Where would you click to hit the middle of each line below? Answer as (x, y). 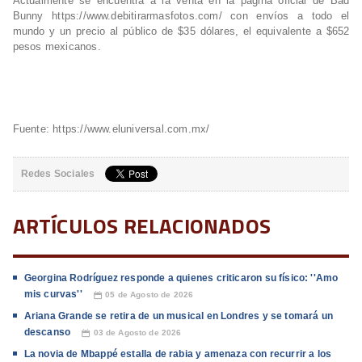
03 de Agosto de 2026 (137, 333)
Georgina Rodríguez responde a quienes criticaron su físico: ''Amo (181, 278)
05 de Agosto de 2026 (149, 295)
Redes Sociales (58, 174)
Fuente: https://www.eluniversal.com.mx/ (111, 129)
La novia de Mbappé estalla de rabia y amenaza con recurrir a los (178, 354)
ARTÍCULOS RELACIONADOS (141, 226)
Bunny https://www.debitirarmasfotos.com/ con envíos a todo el (181, 16)
